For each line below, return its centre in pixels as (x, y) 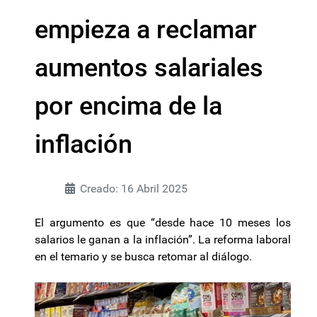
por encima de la (128, 106)
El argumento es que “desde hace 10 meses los (163, 223)
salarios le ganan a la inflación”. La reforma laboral (163, 240)
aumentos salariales (149, 68)
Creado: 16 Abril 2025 (134, 189)
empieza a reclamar (146, 30)
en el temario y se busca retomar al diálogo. (143, 257)
